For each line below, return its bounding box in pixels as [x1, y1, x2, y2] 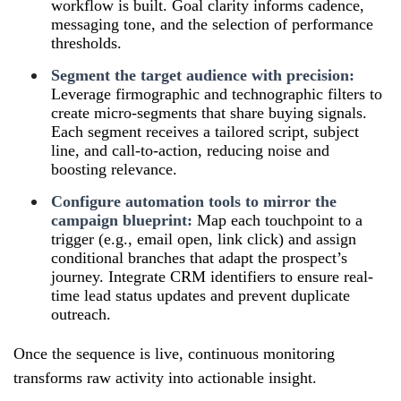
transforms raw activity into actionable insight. [13, 368, 317, 387]
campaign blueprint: [51, 210, 192, 229]
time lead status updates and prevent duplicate [51, 286, 350, 304]
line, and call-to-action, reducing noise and [51, 141, 329, 159]
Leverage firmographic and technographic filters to [51, 84, 382, 103]
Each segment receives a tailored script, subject [51, 122, 359, 141]
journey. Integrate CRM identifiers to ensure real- [51, 267, 373, 286]
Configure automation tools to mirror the [51, 192, 337, 210]
